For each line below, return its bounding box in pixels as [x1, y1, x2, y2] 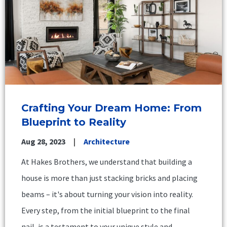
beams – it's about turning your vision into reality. [21, 188, 193, 199]
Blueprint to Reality [21, 116, 126, 128]
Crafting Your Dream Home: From [21, 101, 202, 114]
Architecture [84, 136, 130, 146]
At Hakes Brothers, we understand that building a [21, 156, 192, 167]
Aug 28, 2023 [21, 136, 65, 146]
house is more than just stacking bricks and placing [21, 172, 198, 183]
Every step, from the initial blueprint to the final [21, 205, 190, 215]
